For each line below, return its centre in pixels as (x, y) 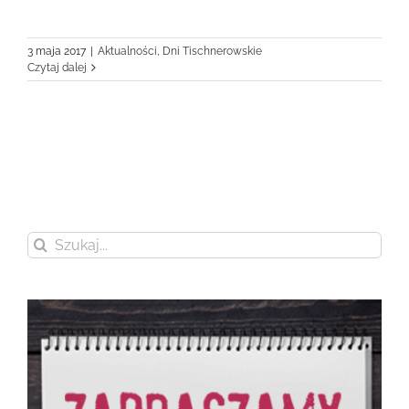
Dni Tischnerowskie (212, 51)
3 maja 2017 (57, 51)
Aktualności (127, 51)
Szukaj (46, 240)
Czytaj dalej (57, 67)
